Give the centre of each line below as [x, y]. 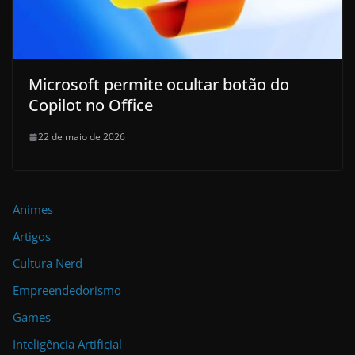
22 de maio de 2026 [82, 137]
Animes [33, 210]
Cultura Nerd [48, 263]
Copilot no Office [91, 105]
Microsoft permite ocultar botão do [159, 85]
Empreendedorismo [67, 290]
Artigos [32, 237]
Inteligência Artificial [67, 344]
